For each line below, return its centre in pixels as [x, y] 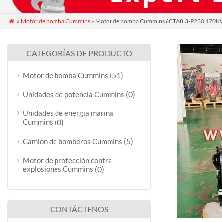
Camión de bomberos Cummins [73, 141]
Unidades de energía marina [68, 113]
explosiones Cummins [58, 169]
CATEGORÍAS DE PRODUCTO [79, 53]
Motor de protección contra [67, 160]
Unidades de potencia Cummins [74, 94]
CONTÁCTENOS [79, 209]
